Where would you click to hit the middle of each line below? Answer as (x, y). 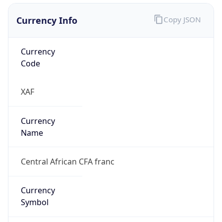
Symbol (34, 202)
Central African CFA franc (67, 161)
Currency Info (47, 20)
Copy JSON (182, 20)
